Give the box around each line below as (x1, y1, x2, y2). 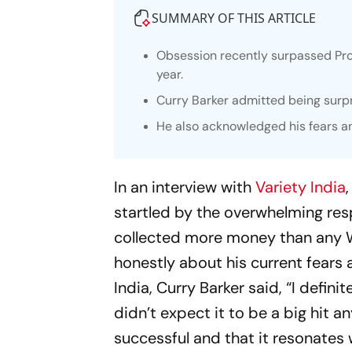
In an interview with (114, 176, 256, 197)
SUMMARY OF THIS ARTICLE (152, 9, 317, 27)
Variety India (255, 176, 346, 197)
